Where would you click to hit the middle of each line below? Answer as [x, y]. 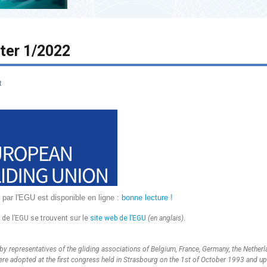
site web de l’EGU [118, 218]
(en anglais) [166, 218]
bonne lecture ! [147, 197]
